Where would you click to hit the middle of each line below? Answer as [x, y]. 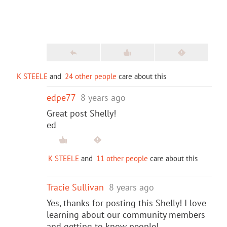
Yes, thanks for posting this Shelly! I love [126, 203]
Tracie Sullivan [75, 187]
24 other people [91, 76]
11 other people [122, 158]
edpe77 [61, 97]
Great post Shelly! [81, 113]
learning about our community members [126, 214]
